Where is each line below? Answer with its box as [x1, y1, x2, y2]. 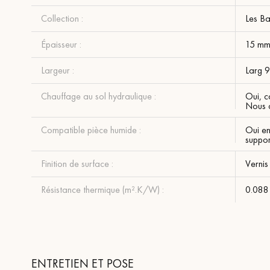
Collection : [41, 11, 83, 25]
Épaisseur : [41, 37, 81, 51]
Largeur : [41, 63, 74, 77]
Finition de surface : [41, 157, 113, 170]
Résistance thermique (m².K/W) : [41, 183, 164, 196]
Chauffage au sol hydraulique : [41, 89, 156, 102]
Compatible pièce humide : [41, 123, 141, 136]
